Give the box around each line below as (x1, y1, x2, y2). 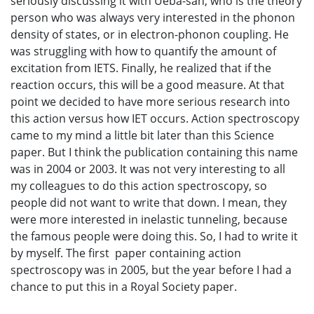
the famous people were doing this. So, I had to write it (11, 228, 298, 245)
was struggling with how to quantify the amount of (11, 43, 276, 60)
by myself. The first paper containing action (11, 245, 241, 261)
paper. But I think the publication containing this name (11, 144, 298, 161)
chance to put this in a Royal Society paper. (11, 279, 237, 295)
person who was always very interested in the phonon (11, 10, 295, 26)
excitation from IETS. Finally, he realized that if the (11, 60, 271, 76)
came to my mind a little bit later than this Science (11, 128, 274, 144)
